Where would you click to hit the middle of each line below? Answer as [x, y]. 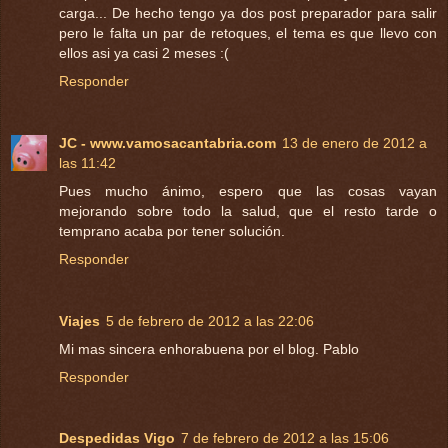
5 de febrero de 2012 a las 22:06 [210, 320]
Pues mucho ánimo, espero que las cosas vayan [248, 190]
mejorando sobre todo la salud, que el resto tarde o [248, 210]
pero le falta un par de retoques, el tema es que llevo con [248, 32]
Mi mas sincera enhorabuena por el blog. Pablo [209, 348]
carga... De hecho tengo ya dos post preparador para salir [248, 12]
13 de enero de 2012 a [354, 142]
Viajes [79, 320]
